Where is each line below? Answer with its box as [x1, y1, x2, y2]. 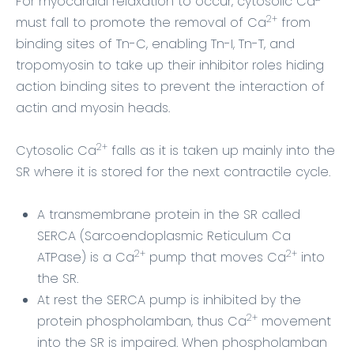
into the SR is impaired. [37, 333, 182, 352]
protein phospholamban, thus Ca [37, 312, 247, 330]
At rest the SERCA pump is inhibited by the [37, 291, 301, 309]
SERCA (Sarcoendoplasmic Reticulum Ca [37, 227, 291, 245]
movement [258, 312, 331, 330]
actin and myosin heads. [16, 99, 170, 117]
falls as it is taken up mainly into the [107, 141, 335, 160]
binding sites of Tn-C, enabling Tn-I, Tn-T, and [16, 35, 295, 53]
